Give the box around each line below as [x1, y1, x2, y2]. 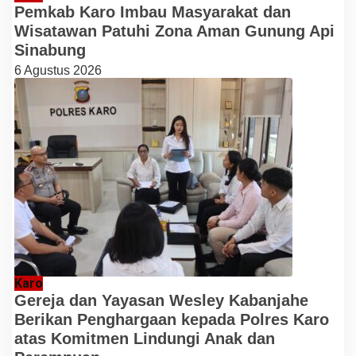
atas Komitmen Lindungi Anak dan [14, 329, 275, 347]
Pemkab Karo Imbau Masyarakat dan [14, 2, 291, 21]
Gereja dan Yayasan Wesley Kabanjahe [14, 291, 308, 309]
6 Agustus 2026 [14, 63, 102, 77]
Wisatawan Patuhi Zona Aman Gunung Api [14, 21, 335, 40]
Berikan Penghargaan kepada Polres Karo [14, 310, 329, 328]
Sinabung [14, 41, 86, 59]
